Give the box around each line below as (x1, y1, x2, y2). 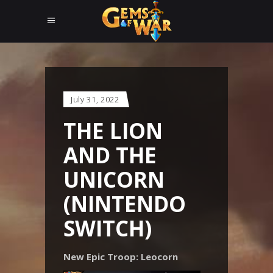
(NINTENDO (63, 190, 186, 218)
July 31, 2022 (71, 94, 119, 105)
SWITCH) (63, 214, 152, 243)
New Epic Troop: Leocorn (63, 250, 178, 263)
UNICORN (63, 165, 165, 194)
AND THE (63, 141, 157, 169)
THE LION (63, 116, 163, 145)
